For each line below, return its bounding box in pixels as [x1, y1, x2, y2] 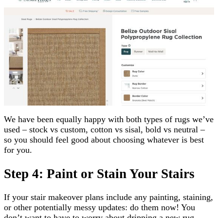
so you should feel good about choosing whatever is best [4, 135, 204, 145]
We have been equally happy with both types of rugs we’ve [4, 114, 214, 125]
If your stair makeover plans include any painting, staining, [4, 192, 213, 202]
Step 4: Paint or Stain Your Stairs [4, 166, 195, 181]
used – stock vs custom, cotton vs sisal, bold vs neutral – [4, 125, 205, 135]
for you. [4, 145, 32, 155]
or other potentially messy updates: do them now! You [4, 202, 195, 212]
